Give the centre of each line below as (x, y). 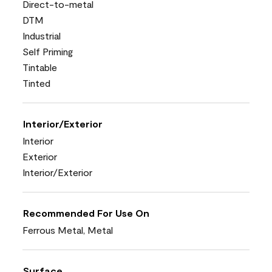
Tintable (40, 67)
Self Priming (48, 51)
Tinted (36, 83)
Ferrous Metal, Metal (68, 229)
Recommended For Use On (86, 212)
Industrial (42, 35)
